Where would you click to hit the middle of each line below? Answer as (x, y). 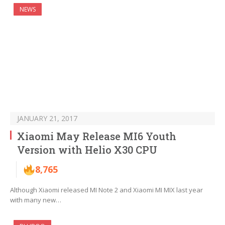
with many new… (36, 200)
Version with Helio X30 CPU (87, 150)
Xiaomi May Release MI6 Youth (97, 136)
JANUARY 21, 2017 (47, 119)
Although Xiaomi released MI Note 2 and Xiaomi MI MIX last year (106, 190)
